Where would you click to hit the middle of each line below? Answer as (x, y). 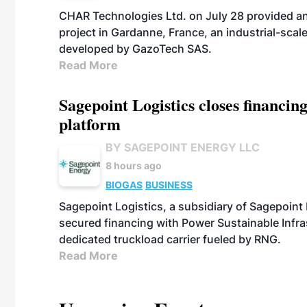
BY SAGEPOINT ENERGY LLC (183, 147)
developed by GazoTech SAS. (135, 49)
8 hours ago (134, 165)
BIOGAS (124, 185)
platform (90, 124)
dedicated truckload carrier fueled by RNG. (170, 239)
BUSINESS (169, 185)
